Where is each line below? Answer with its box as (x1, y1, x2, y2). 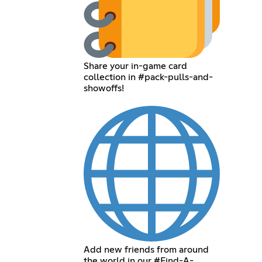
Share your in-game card (84, 61, 188, 71)
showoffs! (84, 83, 125, 93)
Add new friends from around (84, 245, 209, 255)
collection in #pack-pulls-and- (84, 72, 213, 82)
